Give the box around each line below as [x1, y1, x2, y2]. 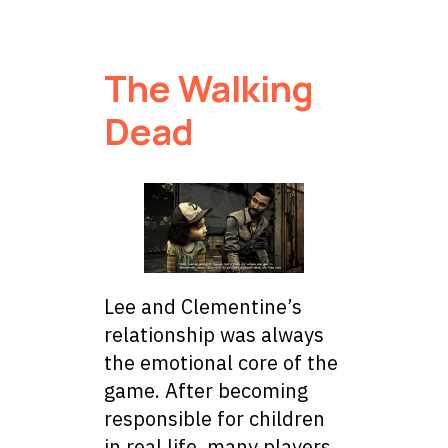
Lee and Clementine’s [104, 293, 302, 321]
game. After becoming [104, 377, 308, 405]
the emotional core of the [104, 349, 338, 377]
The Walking [104, 64, 314, 114]
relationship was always [104, 321, 324, 349]
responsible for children [104, 405, 325, 433]
